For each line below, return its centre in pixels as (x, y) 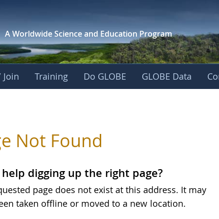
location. (167, 204)
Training (52, 76)
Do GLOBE (105, 76)
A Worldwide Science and (51, 34)
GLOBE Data (167, 76)
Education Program (136, 34)
